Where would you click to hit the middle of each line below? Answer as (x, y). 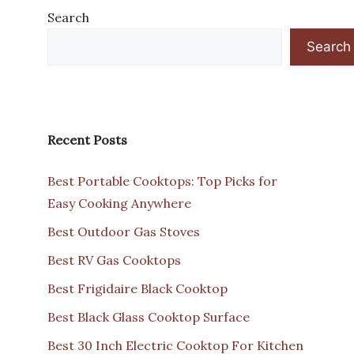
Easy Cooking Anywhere (119, 203)
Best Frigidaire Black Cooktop (137, 288)
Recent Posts (87, 139)
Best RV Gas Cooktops (114, 260)
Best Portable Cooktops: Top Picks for (162, 181)
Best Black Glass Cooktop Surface (149, 316)
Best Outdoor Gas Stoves (124, 231)
